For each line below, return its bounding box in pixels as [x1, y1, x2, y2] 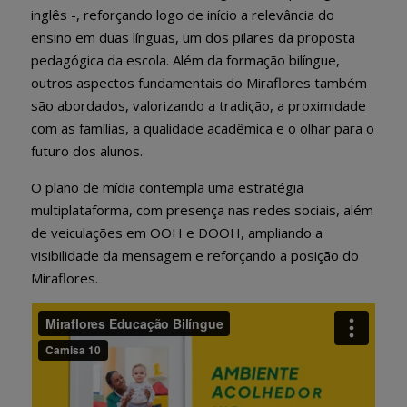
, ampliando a [241, 223, 323, 242]
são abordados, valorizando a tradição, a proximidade [31, 95, 366, 114]
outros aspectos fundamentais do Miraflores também [31, 73, 367, 92]
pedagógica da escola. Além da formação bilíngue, [31, 50, 340, 69]
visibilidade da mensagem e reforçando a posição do [31, 245, 359, 264]
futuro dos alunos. [31, 141, 143, 160]
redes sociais [253, 200, 336, 219]
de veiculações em [31, 223, 150, 242]
